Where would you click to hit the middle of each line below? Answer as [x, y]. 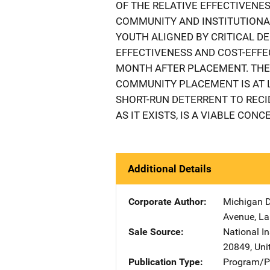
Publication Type [164, 262]
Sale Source [155, 232]
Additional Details [170, 169]
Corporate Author [166, 202]
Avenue [239, 217]
